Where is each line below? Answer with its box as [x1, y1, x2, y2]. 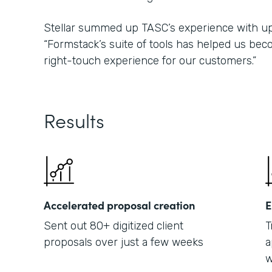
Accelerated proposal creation [44, 197, 195, 212]
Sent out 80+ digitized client [44, 219, 183, 233]
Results [44, 106, 104, 134]
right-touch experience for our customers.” [44, 54, 256, 67]
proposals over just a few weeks [44, 236, 203, 249]
